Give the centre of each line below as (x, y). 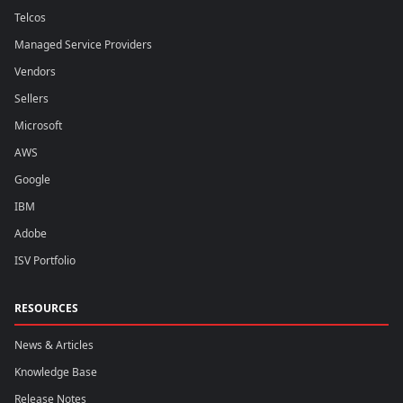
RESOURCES (46, 309)
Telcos (30, 18)
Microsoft (38, 126)
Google (32, 180)
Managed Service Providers (83, 45)
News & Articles (54, 345)
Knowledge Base (56, 372)
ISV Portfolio (45, 261)
